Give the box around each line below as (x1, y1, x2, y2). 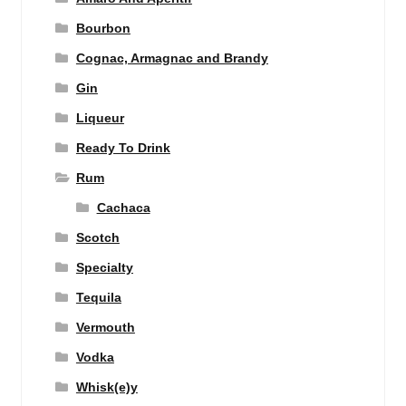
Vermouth (75, 320, 135, 334)
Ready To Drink (75, 140, 170, 155)
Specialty (75, 260, 133, 275)
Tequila (75, 290, 121, 304)
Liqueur (75, 111, 124, 125)
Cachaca (96, 200, 150, 215)
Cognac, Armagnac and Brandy (75, 51, 268, 65)
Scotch (75, 230, 120, 245)
